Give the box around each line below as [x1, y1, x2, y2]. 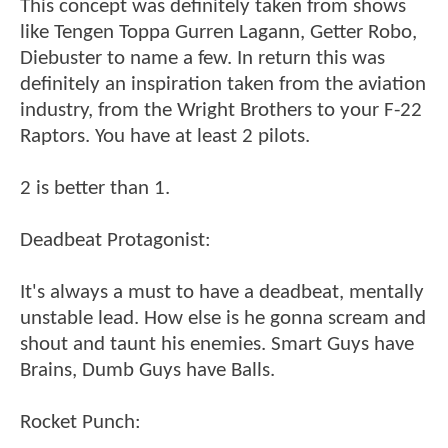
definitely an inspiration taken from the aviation [20, 74, 426, 96]
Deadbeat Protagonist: [20, 230, 211, 252]
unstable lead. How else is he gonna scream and [20, 308, 426, 330]
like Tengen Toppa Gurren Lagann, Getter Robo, [20, 22, 417, 44]
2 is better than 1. [20, 178, 170, 200]
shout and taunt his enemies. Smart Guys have [20, 334, 414, 356]
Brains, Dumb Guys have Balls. [20, 360, 275, 382]
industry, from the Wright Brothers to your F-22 [20, 100, 422, 122]
